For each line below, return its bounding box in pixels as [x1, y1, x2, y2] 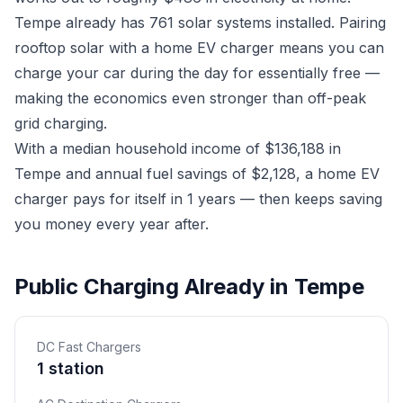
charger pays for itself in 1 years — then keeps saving [14, 190, 382, 208]
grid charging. [14, 114, 107, 132]
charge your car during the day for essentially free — [14, 64, 380, 82]
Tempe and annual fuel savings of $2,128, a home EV [14, 165, 380, 183]
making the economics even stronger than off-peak [14, 89, 366, 107]
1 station [37, 359, 104, 378]
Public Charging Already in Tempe [14, 273, 364, 300]
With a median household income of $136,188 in [14, 139, 341, 157]
